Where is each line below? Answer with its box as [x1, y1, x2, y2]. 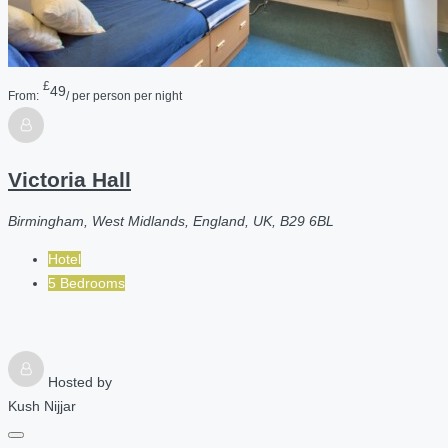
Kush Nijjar [8, 398, 76, 415]
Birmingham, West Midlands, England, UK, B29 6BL [8, 213, 334, 230]
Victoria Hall [8, 167, 131, 191]
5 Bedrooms [48, 275, 125, 292]
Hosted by [48, 374, 112, 391]
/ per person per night [66, 88, 182, 102]
